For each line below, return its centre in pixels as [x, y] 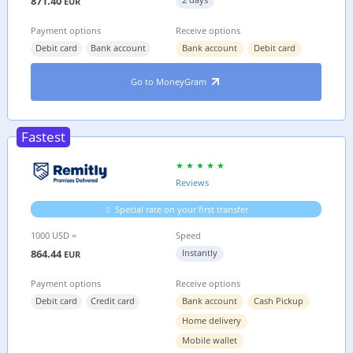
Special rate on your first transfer [182, 209]
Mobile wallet [210, 340]
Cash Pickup [279, 301]
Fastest [43, 137]
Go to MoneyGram [170, 82]
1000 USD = [54, 235]
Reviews [193, 182]
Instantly [200, 253]
